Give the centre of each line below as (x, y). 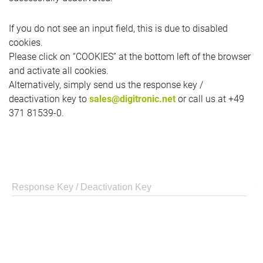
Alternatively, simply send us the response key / (106, 85)
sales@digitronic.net (132, 99)
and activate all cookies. (59, 71)
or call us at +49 (210, 99)
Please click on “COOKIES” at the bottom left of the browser (130, 57)
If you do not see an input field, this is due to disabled (118, 28)
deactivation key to (49, 99)
